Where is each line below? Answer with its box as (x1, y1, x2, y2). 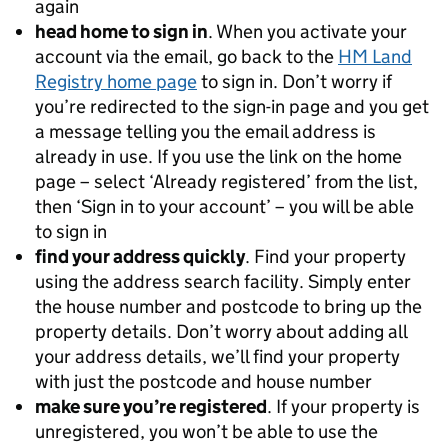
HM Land (338, 44, 412, 68)
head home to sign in (35, 19, 208, 43)
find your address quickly (35, 244, 245, 268)
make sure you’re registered (35, 394, 267, 418)
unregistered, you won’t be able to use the (35, 419, 378, 443)
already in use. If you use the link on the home (35, 144, 402, 168)
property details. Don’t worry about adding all (35, 319, 407, 343)
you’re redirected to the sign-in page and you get (35, 94, 429, 118)
